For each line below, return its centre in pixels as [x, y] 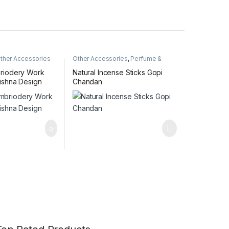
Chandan [87, 82]
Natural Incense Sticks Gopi [118, 73]
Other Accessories [100, 58]
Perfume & [146, 58]
